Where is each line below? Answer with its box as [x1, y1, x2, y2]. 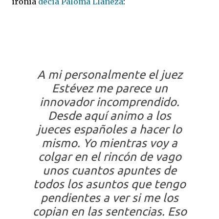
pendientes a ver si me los [41, 191, 178, 204]
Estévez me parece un [51, 82, 168, 95]
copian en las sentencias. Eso [32, 205, 187, 218]
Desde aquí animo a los [48, 109, 171, 122]
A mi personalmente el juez [37, 68, 182, 81]
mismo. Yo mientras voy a [42, 136, 177, 150]
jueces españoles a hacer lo [37, 123, 182, 136]
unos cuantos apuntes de [43, 164, 176, 177]
